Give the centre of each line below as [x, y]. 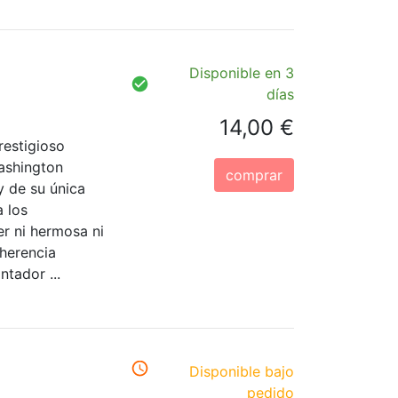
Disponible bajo [242, 371]
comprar [254, 175]
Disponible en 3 [242, 73]
